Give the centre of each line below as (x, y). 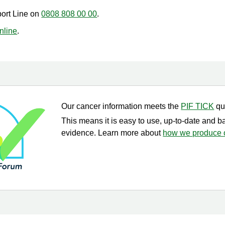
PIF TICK (198, 106)
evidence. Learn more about (112, 133)
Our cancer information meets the (121, 106)
